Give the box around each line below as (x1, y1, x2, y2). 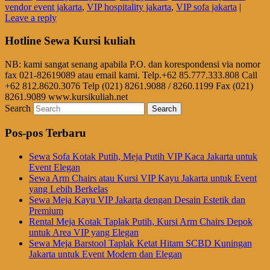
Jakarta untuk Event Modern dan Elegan (29, 248, 182, 259)
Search (5, 103, 31, 114)
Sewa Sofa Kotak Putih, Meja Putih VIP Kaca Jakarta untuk (29, 151, 257, 162)
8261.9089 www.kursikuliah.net (5, 92, 128, 102)
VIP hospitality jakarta (87, 1, 171, 12)
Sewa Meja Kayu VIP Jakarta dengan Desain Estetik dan (29, 194, 245, 205)
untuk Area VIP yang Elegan (29, 227, 139, 237)
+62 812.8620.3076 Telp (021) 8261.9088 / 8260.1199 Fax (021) (5, 81, 253, 92)
